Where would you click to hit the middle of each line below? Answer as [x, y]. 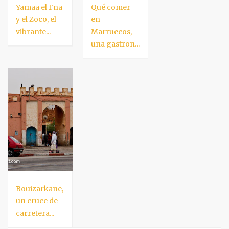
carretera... [35, 213]
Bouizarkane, [40, 188]
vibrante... [33, 31]
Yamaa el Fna [39, 7]
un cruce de [37, 201]
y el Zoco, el [36, 19]
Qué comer [111, 7]
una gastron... [116, 44]
